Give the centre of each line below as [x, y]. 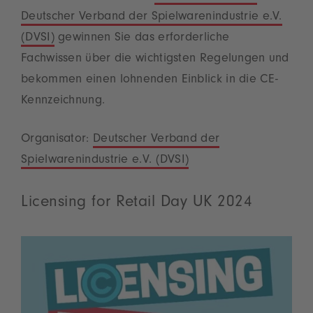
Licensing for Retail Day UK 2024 [137, 204]
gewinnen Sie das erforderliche [142, 39]
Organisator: [57, 140]
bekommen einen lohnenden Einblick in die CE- [150, 81]
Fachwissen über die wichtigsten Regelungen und [155, 60]
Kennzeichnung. [63, 102]
